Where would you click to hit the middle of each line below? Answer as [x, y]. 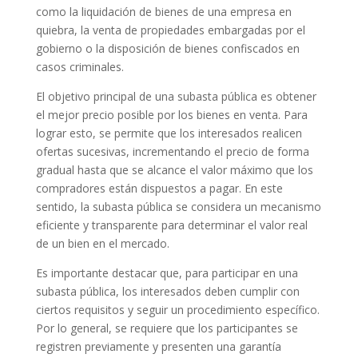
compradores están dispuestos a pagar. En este [159, 189]
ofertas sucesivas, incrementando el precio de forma [172, 152]
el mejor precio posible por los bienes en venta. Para [171, 115]
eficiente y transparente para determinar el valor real [171, 225]
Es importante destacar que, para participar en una [167, 273]
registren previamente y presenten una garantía [158, 347]
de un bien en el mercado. [102, 244]
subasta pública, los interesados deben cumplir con [167, 292]
